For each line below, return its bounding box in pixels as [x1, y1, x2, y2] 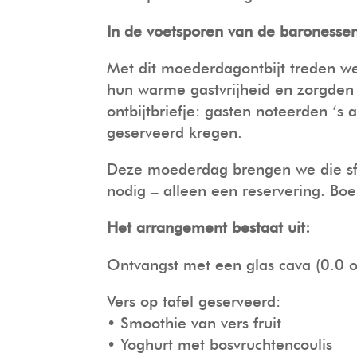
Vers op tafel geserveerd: [107, 292, 281, 311]
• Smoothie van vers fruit [107, 313, 282, 332]
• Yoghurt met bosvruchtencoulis [107, 335, 333, 354]
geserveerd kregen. [107, 124, 243, 143]
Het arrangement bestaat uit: [107, 218, 311, 237]
